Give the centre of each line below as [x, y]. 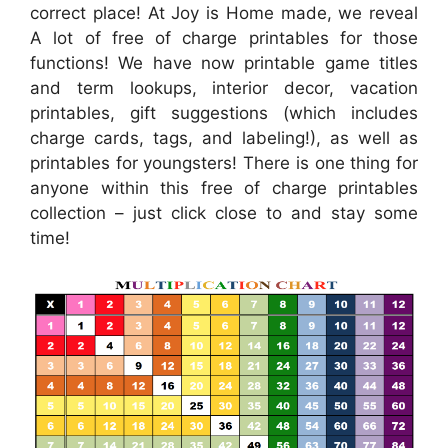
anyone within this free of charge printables [224, 188]
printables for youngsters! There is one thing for [224, 163]
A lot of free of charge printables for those [224, 38]
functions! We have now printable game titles [224, 63]
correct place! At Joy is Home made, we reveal [224, 13]
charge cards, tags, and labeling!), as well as [224, 138]
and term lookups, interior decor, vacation [224, 88]
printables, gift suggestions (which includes [224, 113]
